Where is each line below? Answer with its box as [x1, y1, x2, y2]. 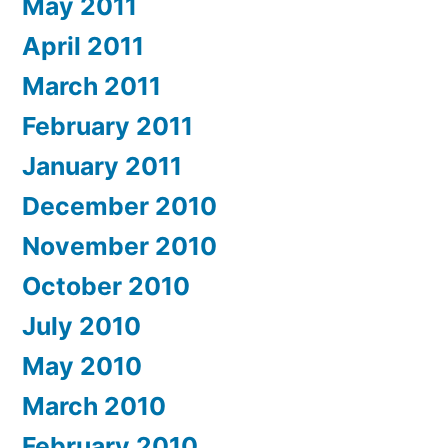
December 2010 [22, 191, 217, 222]
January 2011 [22, 151, 182, 182]
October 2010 [22, 271, 190, 302]
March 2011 [22, 71, 161, 102]
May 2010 [22, 351, 142, 382]
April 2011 [22, 31, 144, 62]
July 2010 [22, 311, 141, 342]
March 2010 [22, 391, 166, 422]
